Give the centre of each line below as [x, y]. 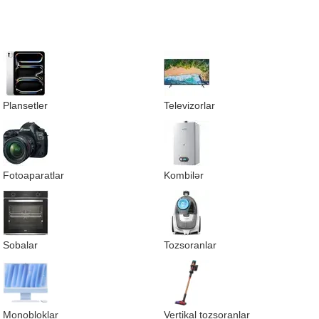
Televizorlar [189, 105]
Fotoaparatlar [33, 175]
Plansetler [25, 105]
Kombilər [184, 175]
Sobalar [20, 245]
